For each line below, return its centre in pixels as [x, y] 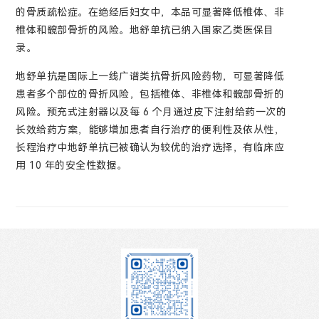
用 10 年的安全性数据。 [72, 165]
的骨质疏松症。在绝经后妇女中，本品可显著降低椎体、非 [150, 12]
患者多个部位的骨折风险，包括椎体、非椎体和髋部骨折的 [150, 94]
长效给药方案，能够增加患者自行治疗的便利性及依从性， [150, 130]
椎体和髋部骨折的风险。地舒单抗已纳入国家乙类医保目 [145, 30]
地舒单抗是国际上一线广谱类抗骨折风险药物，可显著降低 [150, 76]
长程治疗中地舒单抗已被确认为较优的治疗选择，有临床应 [150, 147]
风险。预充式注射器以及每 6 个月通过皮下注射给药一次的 [151, 112]
